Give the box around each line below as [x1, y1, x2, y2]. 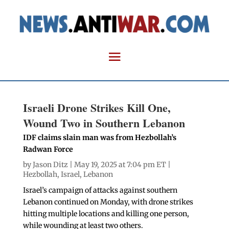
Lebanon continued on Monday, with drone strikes [22, 197, 193, 207]
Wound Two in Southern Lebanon [22, 114, 185, 132]
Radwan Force [22, 145, 73, 154]
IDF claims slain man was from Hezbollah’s [22, 133, 176, 143]
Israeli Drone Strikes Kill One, [22, 99, 171, 117]
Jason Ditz [32, 160, 68, 170]
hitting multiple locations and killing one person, [22, 209, 189, 219]
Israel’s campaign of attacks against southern [22, 186, 177, 195]
